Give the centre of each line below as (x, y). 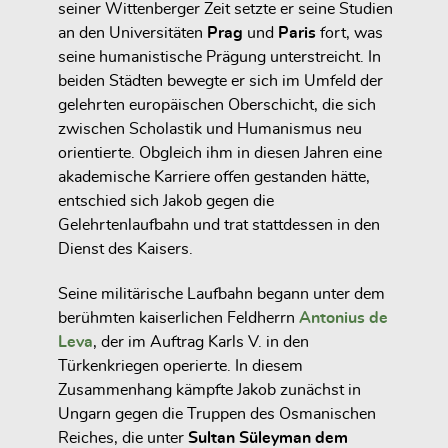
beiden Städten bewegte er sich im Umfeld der (220, 81)
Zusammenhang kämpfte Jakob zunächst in (209, 389)
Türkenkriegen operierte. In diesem (180, 365)
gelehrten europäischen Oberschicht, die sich (217, 105)
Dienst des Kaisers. (125, 249)
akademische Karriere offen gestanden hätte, (214, 177)
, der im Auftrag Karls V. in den (201, 341)
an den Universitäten (132, 33)
